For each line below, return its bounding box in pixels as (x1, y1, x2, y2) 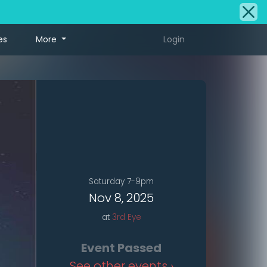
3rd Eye (111, 212, 141, 223)
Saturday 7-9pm (89, 176, 154, 188)
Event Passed (81, 240, 162, 257)
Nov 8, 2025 (89, 190, 154, 207)
